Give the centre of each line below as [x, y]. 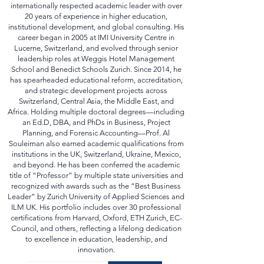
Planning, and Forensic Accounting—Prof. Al [96, 156]
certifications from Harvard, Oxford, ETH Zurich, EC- [96, 241]
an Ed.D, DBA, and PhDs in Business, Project [96, 146]
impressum [144, 9]
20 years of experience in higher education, [96, 40]
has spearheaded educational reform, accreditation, [96, 103]
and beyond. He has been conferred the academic [96, 188]
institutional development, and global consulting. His [96, 50]
